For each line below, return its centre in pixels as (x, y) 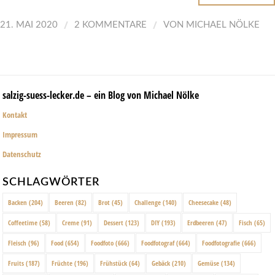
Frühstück (114, 263)
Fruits (16, 263)
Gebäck (161, 263)
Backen (17, 202)
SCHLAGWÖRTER (51, 182)
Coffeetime (23, 222)
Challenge (148, 202)
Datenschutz (22, 154)
